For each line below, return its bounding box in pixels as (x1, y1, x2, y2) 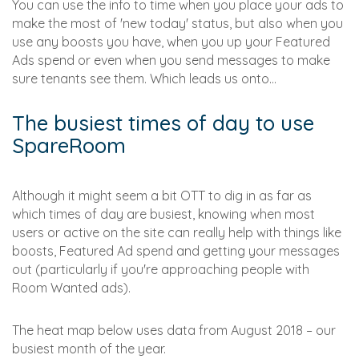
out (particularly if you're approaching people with (12, 261, 309, 278)
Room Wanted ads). (12, 280, 131, 296)
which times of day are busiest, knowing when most (12, 206, 315, 223)
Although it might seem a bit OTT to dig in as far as (12, 188, 312, 204)
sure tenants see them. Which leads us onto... (12, 71, 276, 87)
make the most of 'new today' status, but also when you (12, 15, 343, 32)
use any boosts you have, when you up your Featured (12, 34, 330, 50)
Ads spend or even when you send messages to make (12, 52, 330, 69)
